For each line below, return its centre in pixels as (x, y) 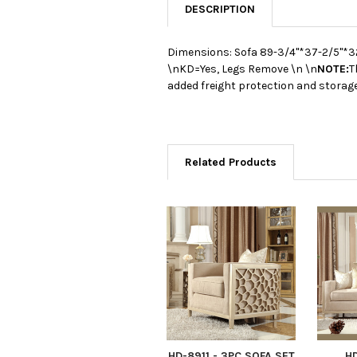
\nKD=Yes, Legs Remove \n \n (242, 69)
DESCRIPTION (220, 9)
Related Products (231, 162)
